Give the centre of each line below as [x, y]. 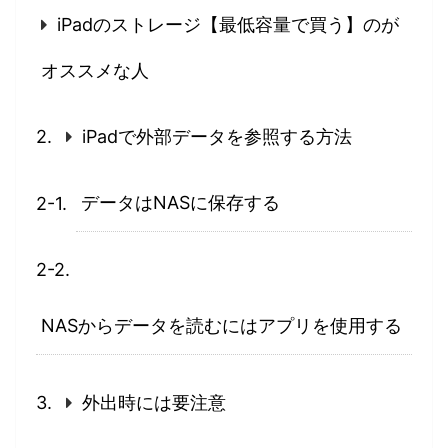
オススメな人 [95, 71]
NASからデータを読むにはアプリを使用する [221, 326]
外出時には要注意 [154, 403]
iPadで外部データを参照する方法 [217, 137]
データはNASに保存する [180, 203]
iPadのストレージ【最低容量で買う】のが [228, 25]
